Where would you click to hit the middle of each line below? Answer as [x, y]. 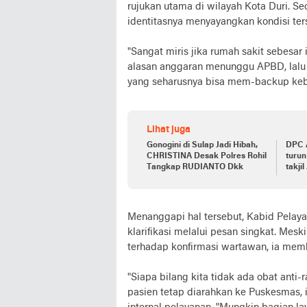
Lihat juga [169, 130]
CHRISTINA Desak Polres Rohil [207, 156]
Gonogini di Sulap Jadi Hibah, [202, 145]
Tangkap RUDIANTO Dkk [195, 167]
